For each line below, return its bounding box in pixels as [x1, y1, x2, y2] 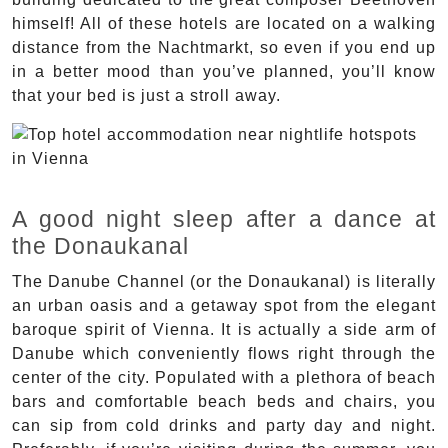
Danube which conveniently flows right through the [12, 344, 436, 362]
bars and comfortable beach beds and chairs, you [12, 392, 436, 410]
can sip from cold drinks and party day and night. [12, 416, 436, 434]
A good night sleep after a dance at [12, 205, 436, 232]
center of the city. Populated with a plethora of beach [12, 368, 436, 386]
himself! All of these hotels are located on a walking [12, 14, 436, 32]
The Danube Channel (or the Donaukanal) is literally [12, 272, 436, 290]
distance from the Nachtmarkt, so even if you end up [12, 38, 436, 56]
